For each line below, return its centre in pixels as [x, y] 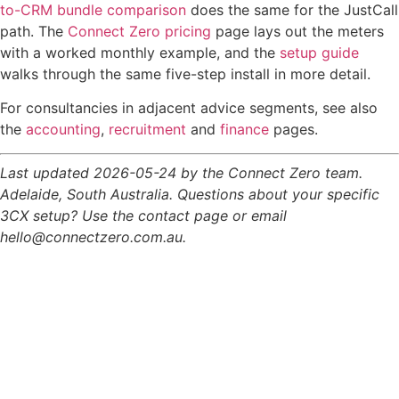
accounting [63, 130]
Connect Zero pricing [139, 31]
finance [244, 130]
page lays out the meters [297, 31]
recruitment [147, 130]
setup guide [319, 52]
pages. [293, 130]
